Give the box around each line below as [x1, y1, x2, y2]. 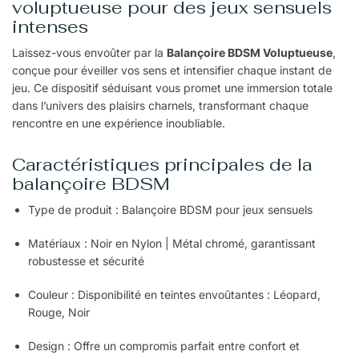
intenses [12, 14, 88, 38]
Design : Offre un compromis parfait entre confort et [28, 339, 300, 353]
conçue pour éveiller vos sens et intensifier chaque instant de [12, 63, 332, 77]
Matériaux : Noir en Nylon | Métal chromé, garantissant [28, 236, 316, 251]
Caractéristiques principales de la [12, 153, 313, 176]
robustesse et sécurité [28, 254, 144, 268]
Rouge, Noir [28, 305, 90, 320]
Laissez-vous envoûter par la [12, 45, 167, 59]
